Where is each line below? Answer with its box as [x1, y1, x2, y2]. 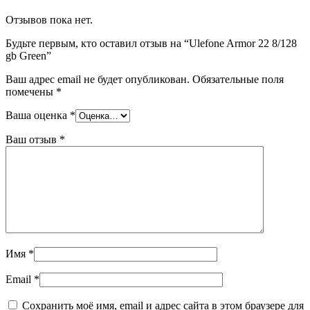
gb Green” [6, 50, 51, 62]
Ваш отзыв [6, 134, 60, 146]
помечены [6, 86, 56, 98]
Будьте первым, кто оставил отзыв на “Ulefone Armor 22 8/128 [6, 37, 297, 50]
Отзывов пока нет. [6, 14, 93, 26]
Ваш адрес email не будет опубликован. [6, 73, 190, 86]
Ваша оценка [6, 109, 70, 122]
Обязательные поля [192, 73, 284, 86]
